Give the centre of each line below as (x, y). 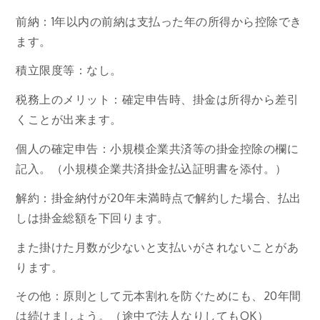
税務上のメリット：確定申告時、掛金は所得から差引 (157, 100)
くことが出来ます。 (69, 120)
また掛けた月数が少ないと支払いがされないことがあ (157, 247)
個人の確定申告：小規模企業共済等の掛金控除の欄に (157, 148)
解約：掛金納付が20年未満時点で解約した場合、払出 (159, 197)
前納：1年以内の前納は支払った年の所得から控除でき (159, 21)
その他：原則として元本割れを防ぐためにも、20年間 (159, 296)
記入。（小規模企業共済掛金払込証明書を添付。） (151, 168)
